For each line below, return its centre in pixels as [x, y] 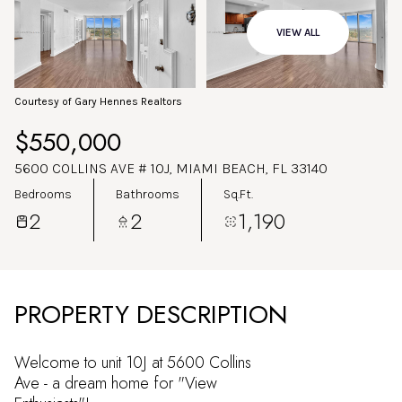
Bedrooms [43, 194]
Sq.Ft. [238, 194]
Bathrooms [148, 194]
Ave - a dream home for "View [116, 383]
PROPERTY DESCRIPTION [151, 315]
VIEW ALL [298, 32]
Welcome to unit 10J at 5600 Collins [133, 363]
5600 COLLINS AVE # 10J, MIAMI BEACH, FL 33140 [171, 168]
